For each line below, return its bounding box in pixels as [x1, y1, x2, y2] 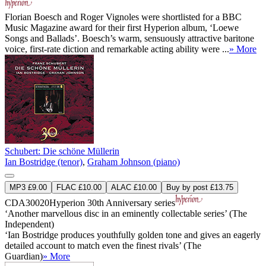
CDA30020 [5, 197, 49, 208]
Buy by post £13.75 [166, 182, 233, 192]
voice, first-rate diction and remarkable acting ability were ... [5, 43, 229, 54]
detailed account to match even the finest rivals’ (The [5, 240, 201, 251]
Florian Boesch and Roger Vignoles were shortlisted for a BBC [5, 11, 242, 22]
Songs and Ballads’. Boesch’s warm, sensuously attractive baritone [5, 33, 254, 43]
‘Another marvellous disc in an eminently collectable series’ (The [5, 208, 247, 218]
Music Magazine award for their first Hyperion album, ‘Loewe [5, 22, 239, 33]
